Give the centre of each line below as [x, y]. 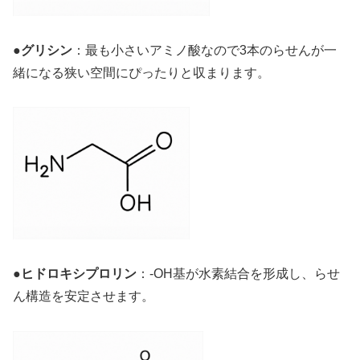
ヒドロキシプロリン [79, 274]
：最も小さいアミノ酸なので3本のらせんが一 [205, 50]
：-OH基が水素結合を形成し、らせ [238, 274]
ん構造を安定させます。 [84, 297]
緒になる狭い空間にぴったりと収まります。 [141, 72]
